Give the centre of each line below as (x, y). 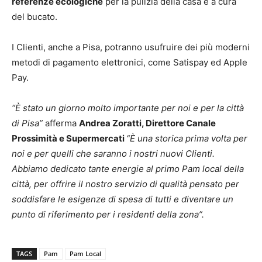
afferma (61, 123)
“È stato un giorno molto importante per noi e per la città (128, 108)
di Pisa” (27, 123)
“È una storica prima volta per (187, 138)
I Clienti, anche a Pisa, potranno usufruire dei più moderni (131, 47)
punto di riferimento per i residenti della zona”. (110, 214)
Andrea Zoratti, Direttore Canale (147, 123)
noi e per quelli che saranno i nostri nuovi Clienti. (113, 153)
